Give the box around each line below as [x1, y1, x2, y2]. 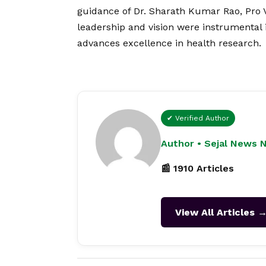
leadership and [77, 21, 148, 33]
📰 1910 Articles [161, 163, 234, 175]
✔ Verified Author [167, 114, 229, 123]
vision [148, 21, 174, 33]
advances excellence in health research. [77, 37, 261, 49]
